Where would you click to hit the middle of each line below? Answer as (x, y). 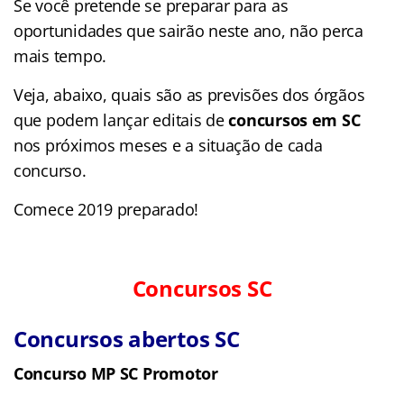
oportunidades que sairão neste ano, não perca (188, 30)
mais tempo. (60, 55)
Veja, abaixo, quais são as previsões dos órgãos (189, 94)
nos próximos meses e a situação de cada (168, 145)
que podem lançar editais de (121, 119)
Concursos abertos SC (127, 338)
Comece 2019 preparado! (106, 209)
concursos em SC (294, 119)
